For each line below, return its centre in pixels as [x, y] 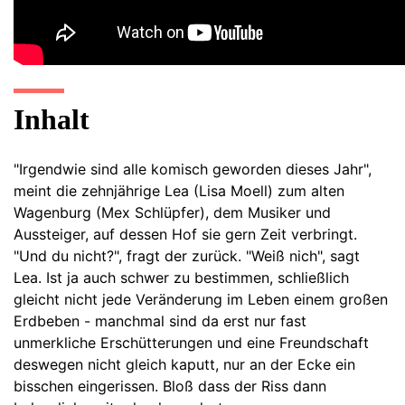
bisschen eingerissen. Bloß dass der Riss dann [170, 386]
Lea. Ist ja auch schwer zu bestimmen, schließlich [181, 277]
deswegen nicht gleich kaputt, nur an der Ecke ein [184, 364]
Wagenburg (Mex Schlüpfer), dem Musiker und [172, 212]
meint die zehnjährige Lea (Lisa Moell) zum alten [179, 190]
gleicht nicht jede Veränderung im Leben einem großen [201, 299]
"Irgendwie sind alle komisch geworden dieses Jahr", [193, 169]
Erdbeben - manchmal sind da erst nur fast [160, 320]
